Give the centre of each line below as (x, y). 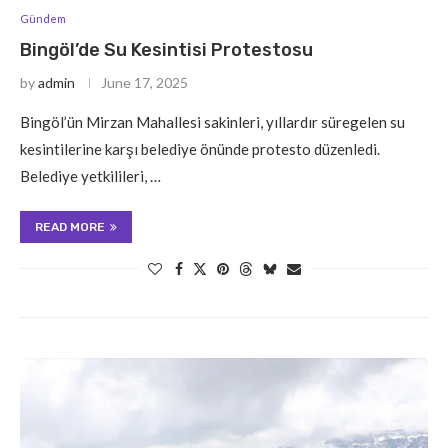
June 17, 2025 (144, 82)
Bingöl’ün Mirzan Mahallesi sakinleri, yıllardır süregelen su (212, 121)
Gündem (43, 18)
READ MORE (70, 226)
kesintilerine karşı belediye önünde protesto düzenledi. (200, 148)
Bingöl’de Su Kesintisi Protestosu (166, 49)
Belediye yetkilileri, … (90, 175)
